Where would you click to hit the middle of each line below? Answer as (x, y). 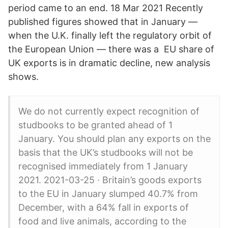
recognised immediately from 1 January (103, 166)
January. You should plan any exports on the (115, 139)
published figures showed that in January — (103, 22)
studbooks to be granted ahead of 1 (95, 125)
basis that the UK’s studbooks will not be (106, 152)
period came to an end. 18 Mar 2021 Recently (106, 8)
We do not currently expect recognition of (109, 111)
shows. (23, 77)
